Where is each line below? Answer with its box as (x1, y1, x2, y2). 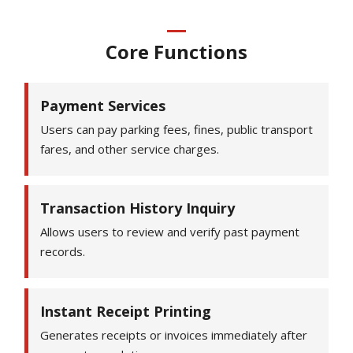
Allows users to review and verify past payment (40, 224, 300, 240)
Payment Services (40, 95, 166, 115)
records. (40, 243, 86, 260)
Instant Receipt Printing (40, 302, 212, 321)
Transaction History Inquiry (40, 199, 236, 218)
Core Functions (106, 38, 247, 65)
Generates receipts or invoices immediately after (40, 327, 308, 344)
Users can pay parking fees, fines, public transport (40, 121, 314, 137)
